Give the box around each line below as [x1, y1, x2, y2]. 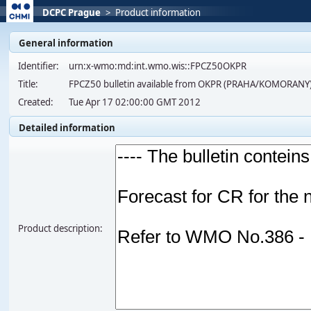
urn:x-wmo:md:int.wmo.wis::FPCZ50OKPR [69, 60, 247, 73]
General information [19, 36, 114, 49]
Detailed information [19, 121, 116, 134]
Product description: [18, 222, 103, 235]
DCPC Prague [42, 6, 101, 19]
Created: [18, 96, 54, 109]
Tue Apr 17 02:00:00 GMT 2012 [69, 96, 201, 109]
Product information [115, 6, 201, 19]
